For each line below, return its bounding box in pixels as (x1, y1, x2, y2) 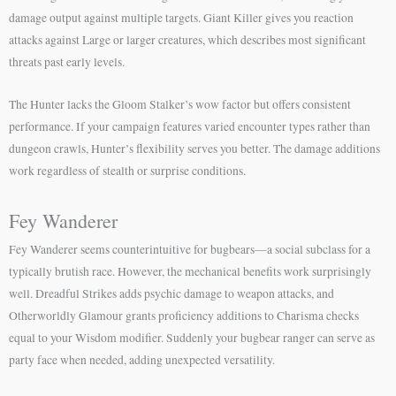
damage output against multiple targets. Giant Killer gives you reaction (9, 9, 354, 26)
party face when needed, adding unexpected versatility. (9, 352, 275, 369)
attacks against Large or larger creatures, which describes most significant (9, 31, 366, 48)
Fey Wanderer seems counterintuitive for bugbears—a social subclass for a (9, 241, 370, 258)
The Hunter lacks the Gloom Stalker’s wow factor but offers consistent (9, 96, 351, 113)
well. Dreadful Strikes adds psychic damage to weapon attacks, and (9, 286, 334, 302)
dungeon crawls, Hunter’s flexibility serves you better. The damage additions (9, 141, 380, 157)
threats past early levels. (9, 53, 125, 70)
